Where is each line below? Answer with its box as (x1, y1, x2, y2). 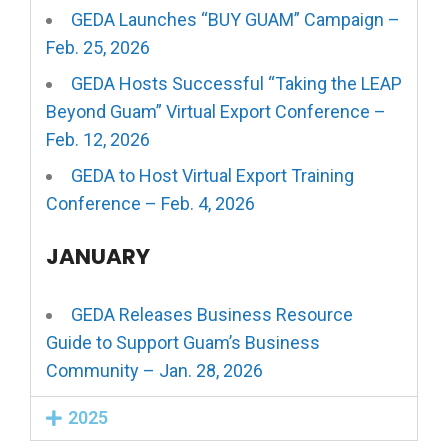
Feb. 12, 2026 (46, 129, 150, 150)
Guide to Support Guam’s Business (46, 332, 320, 353)
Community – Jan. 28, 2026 (46, 360, 263, 381)
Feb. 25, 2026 (46, 37, 150, 58)
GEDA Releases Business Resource (71, 304, 353, 325)
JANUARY (46, 241, 150, 272)
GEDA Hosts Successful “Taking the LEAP (71, 73, 402, 94)
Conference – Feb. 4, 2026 (46, 193, 255, 214)
